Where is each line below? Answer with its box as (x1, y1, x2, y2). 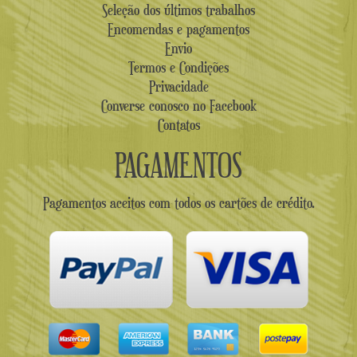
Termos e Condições (128, 58, 229, 76)
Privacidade (148, 77, 209, 96)
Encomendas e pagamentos (108, 20, 249, 38)
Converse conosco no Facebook (100, 96, 257, 115)
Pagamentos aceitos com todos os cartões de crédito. (42, 194, 315, 212)
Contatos (157, 116, 200, 134)
